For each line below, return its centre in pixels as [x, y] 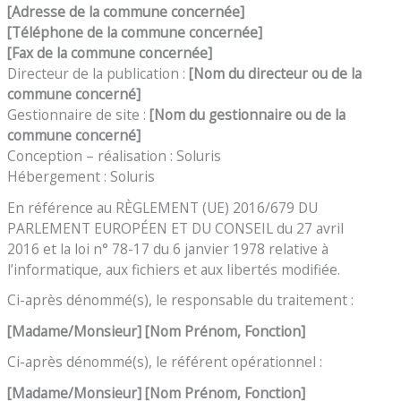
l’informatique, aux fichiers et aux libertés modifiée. [174, 269]
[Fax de [32, 52]
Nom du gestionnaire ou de [245, 114]
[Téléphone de [57, 32]
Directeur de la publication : [98, 73]
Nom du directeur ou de [273, 73]
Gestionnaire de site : [79, 114]
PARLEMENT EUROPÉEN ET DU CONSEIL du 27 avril [176, 228]
